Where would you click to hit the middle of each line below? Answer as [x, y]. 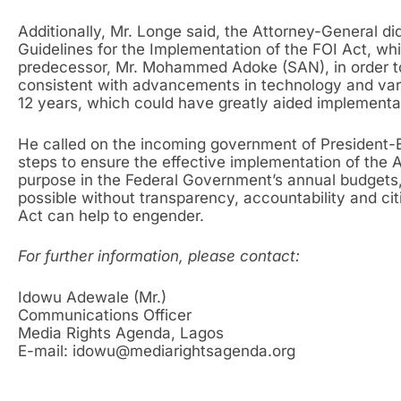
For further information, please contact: [159, 256]
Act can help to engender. [111, 215]
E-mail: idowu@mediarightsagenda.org [157, 350]
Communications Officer [105, 315]
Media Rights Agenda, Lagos [121, 333]
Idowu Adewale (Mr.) [92, 297]
